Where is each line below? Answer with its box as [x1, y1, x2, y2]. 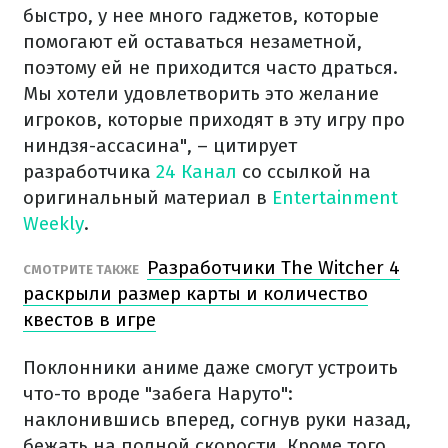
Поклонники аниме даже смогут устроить [23, 356, 398, 379]
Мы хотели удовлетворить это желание [23, 82, 379, 105]
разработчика [23, 160, 156, 183]
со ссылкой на [237, 160, 371, 183]
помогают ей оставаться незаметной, [23, 30, 362, 53]
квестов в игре [23, 308, 156, 331]
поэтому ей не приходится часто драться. [23, 56, 398, 79]
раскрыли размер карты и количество [23, 282, 368, 305]
